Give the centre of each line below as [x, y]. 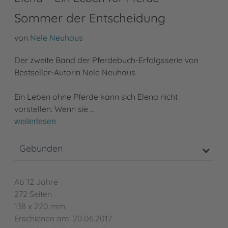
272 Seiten [33, 194]
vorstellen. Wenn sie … [54, 109]
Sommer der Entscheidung [90, 18]
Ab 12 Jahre [36, 182]
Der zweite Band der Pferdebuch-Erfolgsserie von [106, 60]
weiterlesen [35, 122]
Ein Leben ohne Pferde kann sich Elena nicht [96, 97]
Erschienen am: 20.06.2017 [63, 219]
